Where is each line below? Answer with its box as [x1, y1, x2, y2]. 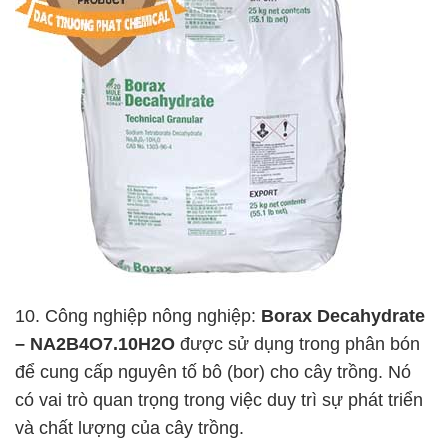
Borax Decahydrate [261, 306, 425, 327]
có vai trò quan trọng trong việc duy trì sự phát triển [15, 390, 423, 411]
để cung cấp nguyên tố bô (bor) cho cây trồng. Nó [15, 362, 411, 383]
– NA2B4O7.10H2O [15, 334, 175, 355]
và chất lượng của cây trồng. [15, 418, 244, 439]
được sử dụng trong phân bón [175, 334, 420, 355]
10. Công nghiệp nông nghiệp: [15, 306, 261, 327]
